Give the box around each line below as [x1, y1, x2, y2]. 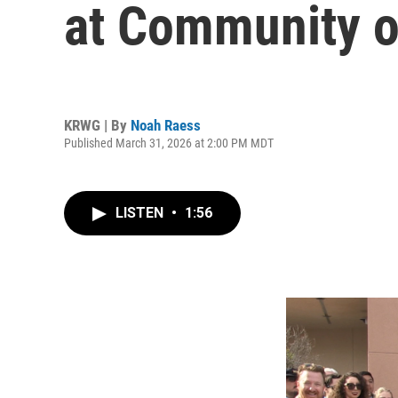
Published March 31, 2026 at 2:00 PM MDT [64, 135, 274, 150]
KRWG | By [64, 115, 131, 134]
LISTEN [115, 204, 167, 221]
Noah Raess [131, 115, 201, 134]
